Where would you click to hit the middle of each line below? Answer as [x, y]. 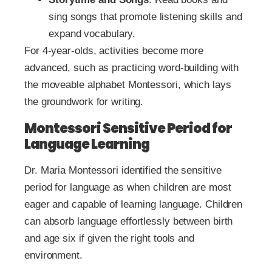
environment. [53, 255]
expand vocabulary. [92, 33]
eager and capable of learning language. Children [134, 204]
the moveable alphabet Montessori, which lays [128, 84]
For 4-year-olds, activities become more [114, 50]
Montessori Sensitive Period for [128, 128]
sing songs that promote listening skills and [145, 16]
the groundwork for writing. [84, 101]
